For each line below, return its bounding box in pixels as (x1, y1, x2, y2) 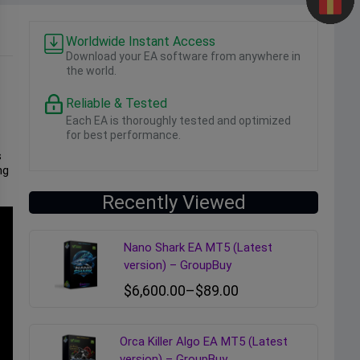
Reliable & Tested (66, 96, 167, 112)
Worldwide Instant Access (66, 34, 215, 50)
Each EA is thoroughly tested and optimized (66, 114, 291, 128)
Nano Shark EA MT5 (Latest (124, 240, 273, 256)
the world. (66, 64, 117, 78)
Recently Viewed (101, 191, 246, 215)
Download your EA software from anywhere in (66, 50, 301, 63)
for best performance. (66, 129, 181, 142)
